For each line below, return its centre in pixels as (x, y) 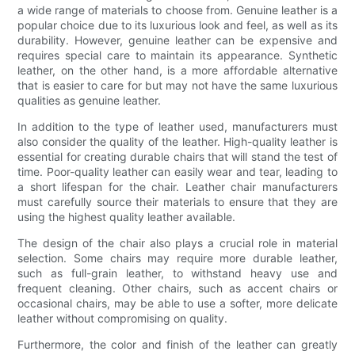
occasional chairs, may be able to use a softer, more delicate (177, 303)
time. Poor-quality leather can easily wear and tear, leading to (177, 172)
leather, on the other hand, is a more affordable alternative (177, 71)
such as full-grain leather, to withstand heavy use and (177, 273)
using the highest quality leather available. (127, 217)
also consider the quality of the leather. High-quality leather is (177, 142)
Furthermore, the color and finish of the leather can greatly (177, 345)
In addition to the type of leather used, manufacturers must (177, 127)
